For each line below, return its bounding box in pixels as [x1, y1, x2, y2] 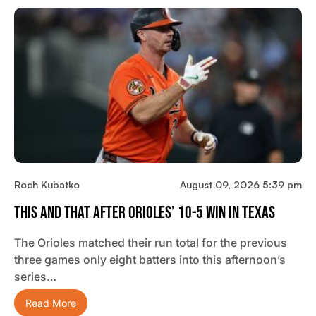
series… [14, 269, 56, 284]
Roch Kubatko [14, 178, 80, 191]
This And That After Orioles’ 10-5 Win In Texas [14, 202, 275, 224]
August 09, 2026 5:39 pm [180, 178, 302, 191]
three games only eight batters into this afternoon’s [14, 253, 286, 267]
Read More [25, 297, 76, 310]
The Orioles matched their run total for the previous [14, 236, 287, 250]
